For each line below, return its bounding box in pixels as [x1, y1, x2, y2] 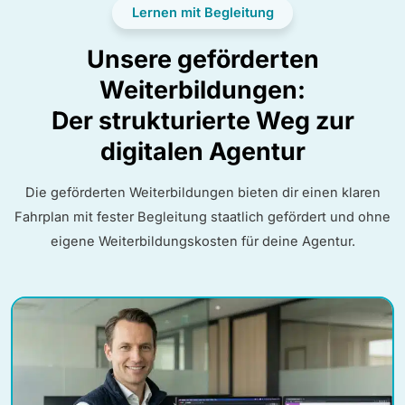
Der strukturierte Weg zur [51, 105, 354, 135]
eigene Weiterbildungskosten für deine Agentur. [50, 232, 355, 250]
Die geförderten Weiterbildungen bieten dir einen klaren [24, 184, 381, 201]
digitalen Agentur [99, 136, 306, 165]
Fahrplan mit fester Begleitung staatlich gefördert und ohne [14, 208, 391, 225]
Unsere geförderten [86, 43, 319, 73]
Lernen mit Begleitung [131, 4, 274, 21]
